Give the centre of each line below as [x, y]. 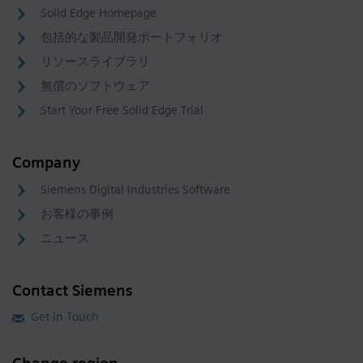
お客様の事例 [77, 214]
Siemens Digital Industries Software [135, 190]
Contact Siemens [73, 291]
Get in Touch [65, 317]
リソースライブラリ [95, 62]
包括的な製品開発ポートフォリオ [132, 38]
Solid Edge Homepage [98, 13]
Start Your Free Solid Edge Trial [122, 111]
